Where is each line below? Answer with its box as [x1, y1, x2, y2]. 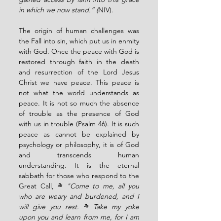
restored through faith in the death [19, 57, 139, 66]
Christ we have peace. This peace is [19, 77, 139, 87]
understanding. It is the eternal [19, 160, 139, 170]
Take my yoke [93, 202, 139, 211]
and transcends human [19, 150, 139, 159]
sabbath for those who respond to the [19, 171, 139, 180]
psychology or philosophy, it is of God [19, 140, 139, 149]
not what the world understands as [19, 88, 139, 97]
